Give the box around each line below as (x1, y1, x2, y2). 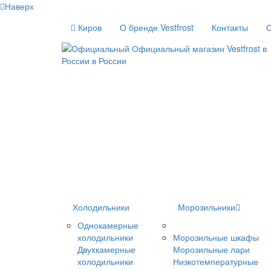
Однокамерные (77, 218, 139, 231)
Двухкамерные (77, 243, 135, 255)
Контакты (212, 21, 248, 33)
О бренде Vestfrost (120, 21, 194, 33)
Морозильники (177, 200, 235, 213)
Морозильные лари (173, 243, 250, 255)
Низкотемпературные (173, 255, 258, 267)
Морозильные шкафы (173, 230, 259, 243)
